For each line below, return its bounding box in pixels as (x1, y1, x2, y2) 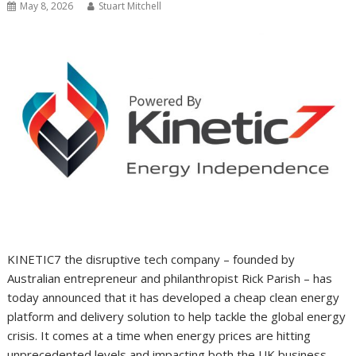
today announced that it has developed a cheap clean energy (7, 289, 340, 306)
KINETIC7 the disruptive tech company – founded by (7, 251, 296, 268)
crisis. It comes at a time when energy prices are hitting (7, 327, 311, 344)
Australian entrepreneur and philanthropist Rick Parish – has (7, 270, 333, 287)
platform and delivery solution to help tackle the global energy (7, 308, 346, 325)
